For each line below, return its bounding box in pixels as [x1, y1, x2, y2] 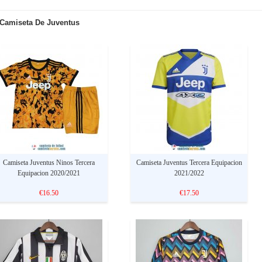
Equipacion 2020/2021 [18, 169, 81, 177]
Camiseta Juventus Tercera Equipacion [136, 158, 242, 167]
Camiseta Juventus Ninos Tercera [3, 158, 95, 167]
